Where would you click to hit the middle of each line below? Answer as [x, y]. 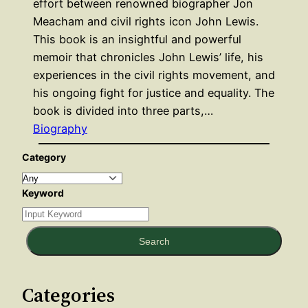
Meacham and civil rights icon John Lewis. [146, 22]
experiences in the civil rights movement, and [154, 75]
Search [154, 241]
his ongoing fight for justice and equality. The [154, 93]
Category [44, 157]
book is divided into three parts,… [123, 111]
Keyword [43, 193]
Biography [60, 129]
